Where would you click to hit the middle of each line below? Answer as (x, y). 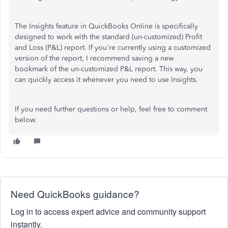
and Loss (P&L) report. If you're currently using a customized (113, 48)
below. (26, 120)
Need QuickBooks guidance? (75, 194)
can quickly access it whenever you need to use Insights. (106, 80)
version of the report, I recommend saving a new (94, 58)
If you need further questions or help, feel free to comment (111, 109)
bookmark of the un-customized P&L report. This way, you (109, 69)
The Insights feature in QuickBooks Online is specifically (106, 26)
